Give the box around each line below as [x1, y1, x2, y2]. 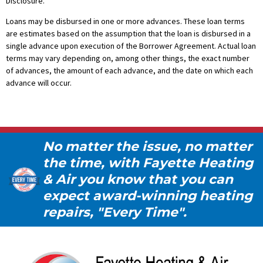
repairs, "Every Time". [43, 204, 187, 220]
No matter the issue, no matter [43, 139, 252, 154]
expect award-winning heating [43, 188, 253, 204]
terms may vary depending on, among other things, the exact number [6, 53, 249, 63]
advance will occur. [6, 77, 72, 88]
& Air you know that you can [43, 171, 234, 187]
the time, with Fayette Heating [43, 155, 254, 171]
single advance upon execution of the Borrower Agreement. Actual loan [6, 41, 256, 51]
